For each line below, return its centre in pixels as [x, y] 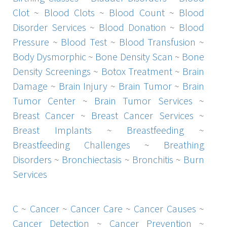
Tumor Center [44, 100]
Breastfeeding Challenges [71, 144]
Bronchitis [153, 159]
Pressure [31, 42]
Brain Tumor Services [143, 100]
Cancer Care [97, 208]
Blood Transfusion [157, 42]
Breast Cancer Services [142, 115]
